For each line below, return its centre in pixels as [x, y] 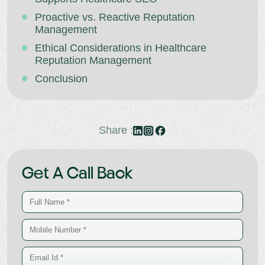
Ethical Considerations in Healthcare [121, 48]
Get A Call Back [78, 174]
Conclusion [61, 79]
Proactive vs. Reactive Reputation [115, 17]
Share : [116, 130]
